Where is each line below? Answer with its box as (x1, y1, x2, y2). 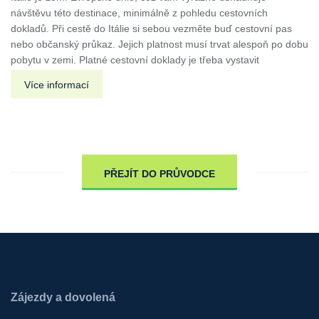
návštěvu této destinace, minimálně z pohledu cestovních (11, 7, 268, 19)
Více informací (24, 79, 89, 91)
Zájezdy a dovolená (11, 291, 115, 304)
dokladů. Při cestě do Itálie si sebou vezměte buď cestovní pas (11, 23, 292, 35)
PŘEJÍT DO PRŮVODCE (104, 168, 215, 180)
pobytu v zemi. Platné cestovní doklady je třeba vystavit (11, 54, 259, 66)
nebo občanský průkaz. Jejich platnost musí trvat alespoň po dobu (11, 38, 308, 51)
